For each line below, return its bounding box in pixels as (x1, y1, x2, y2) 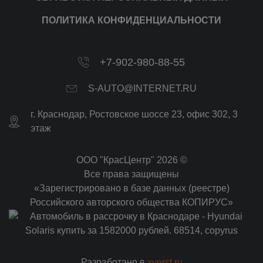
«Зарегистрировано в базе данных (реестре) (33, 183, 230, 194)
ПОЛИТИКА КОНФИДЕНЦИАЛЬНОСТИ (42, 15, 221, 26)
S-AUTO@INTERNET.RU (88, 83, 197, 94)
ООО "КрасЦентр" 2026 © (76, 155, 187, 166)
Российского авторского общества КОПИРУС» (30, 197, 233, 208)
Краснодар (38, 109, 85, 120)
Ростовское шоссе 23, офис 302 (89, 109, 228, 120)
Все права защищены (84, 169, 179, 180)
